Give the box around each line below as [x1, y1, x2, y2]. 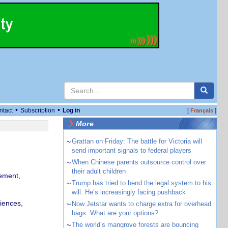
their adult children [71, 167, 126, 175]
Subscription [20, 107, 55, 114]
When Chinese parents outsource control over [71, 158, 206, 166]
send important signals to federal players [71, 147, 191, 154]
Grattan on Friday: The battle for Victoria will [71, 137, 202, 145]
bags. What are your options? [71, 209, 158, 217]
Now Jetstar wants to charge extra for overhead [71, 200, 211, 208]
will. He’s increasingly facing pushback [71, 188, 186, 196]
